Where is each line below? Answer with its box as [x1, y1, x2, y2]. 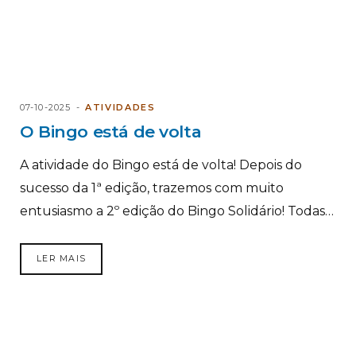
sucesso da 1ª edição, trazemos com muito [20, 180, 284, 196]
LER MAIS [37, 253, 87, 265]
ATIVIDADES [85, 102, 156, 114]
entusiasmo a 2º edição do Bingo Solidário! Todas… [20, 203, 334, 219]
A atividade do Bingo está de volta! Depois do [20, 157, 302, 173]
